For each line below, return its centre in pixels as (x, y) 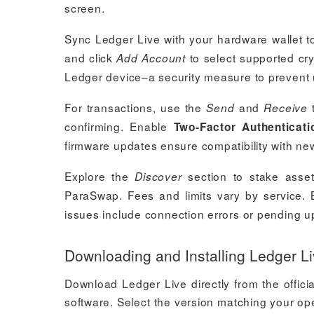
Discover (158, 176)
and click (91, 57)
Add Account (151, 58)
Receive (286, 108)
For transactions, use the (136, 107)
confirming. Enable (119, 126)
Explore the (100, 176)
